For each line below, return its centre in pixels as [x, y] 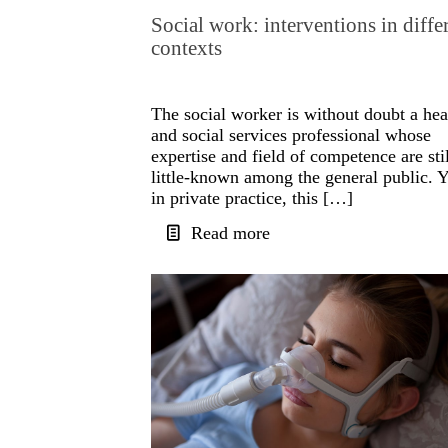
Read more [230, 233]
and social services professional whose [290, 135]
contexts [186, 48]
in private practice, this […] [251, 198]
